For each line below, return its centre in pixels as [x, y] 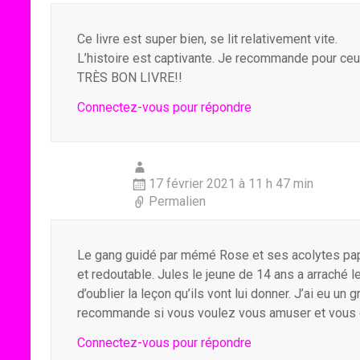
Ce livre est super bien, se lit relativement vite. [207, 39]
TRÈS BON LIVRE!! [130, 78]
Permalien [177, 201]
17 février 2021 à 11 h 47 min [231, 184]
